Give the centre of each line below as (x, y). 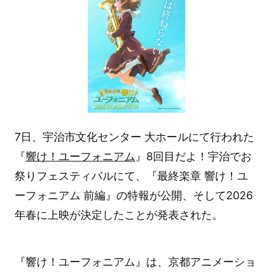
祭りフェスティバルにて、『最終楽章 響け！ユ (131, 175)
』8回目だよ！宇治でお (193, 156)
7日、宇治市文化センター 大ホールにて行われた (134, 136)
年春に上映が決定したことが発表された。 (119, 214)
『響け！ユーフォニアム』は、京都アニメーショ (135, 261)
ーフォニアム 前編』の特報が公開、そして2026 (133, 195)
